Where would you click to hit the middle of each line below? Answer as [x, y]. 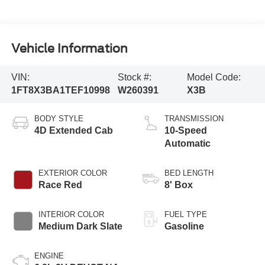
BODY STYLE [59, 119]
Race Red [60, 185]
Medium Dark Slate [80, 227]
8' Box [179, 185]
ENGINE [49, 256]
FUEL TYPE [186, 215]
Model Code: [214, 77]
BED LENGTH [189, 173]
